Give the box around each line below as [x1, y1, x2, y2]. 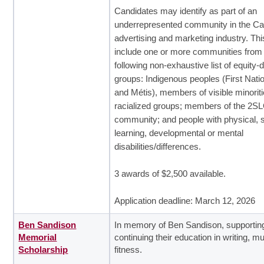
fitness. [114, 245, 143, 255]
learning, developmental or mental [114, 128, 244, 138]
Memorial [18, 232, 57, 242]
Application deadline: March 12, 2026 [114, 196, 256, 206]
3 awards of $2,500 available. [114, 169, 226, 179]
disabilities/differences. [114, 141, 202, 151]
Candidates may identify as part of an [114, 6, 258, 16]
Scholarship [18, 245, 68, 255]
